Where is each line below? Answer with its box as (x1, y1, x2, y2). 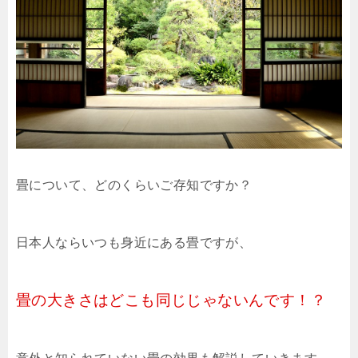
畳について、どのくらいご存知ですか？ (16, 177, 253, 192)
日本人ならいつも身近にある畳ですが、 (16, 235, 253, 249)
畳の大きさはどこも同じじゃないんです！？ (16, 291, 326, 308)
